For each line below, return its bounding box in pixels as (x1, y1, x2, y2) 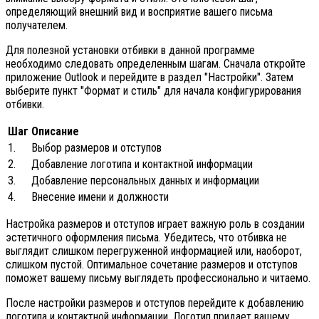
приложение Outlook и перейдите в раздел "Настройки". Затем (6, 70, 293, 85)
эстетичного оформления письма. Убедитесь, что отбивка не (6, 231, 287, 245)
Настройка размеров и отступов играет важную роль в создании (6, 217, 305, 231)
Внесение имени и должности (31, 190, 169, 204)
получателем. (6, 19, 68, 33)
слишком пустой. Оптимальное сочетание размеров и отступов (6, 258, 298, 272)
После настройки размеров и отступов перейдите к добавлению (6, 296, 304, 310)
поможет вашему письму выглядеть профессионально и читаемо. (6, 271, 310, 286)
